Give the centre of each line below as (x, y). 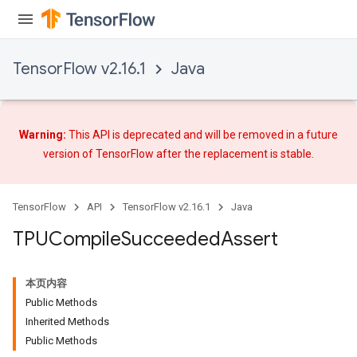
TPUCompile (67, 239)
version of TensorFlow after (114, 154)
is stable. (291, 154)
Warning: (43, 135)
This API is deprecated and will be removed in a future (202, 135)
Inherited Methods (67, 321)
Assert (249, 239)
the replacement (226, 154)
